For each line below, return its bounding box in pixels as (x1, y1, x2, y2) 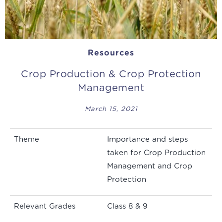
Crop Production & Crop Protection (21, 69, 201, 80)
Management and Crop (107, 163, 192, 170)
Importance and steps (107, 136, 188, 144)
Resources (88, 49, 134, 57)
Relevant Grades (14, 203, 75, 211)
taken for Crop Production (107, 149, 206, 157)
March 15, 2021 (84, 106, 138, 113)
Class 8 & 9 (107, 203, 148, 211)
